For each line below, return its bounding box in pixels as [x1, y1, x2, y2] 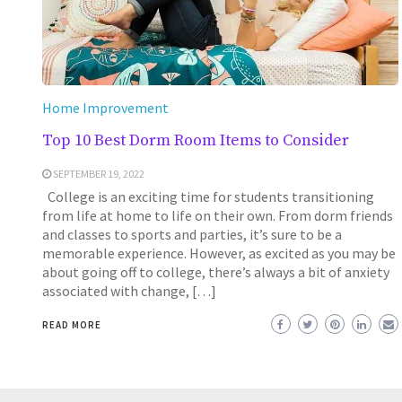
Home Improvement [41, 98, 169, 117]
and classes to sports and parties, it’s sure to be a [41, 224, 342, 243]
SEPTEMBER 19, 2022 [52, 166, 144, 180]
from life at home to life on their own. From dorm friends [41, 205, 393, 224]
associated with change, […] [41, 281, 216, 300]
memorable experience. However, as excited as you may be [41, 243, 396, 262]
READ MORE [41, 318, 101, 331]
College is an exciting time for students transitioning [41, 187, 374, 205]
